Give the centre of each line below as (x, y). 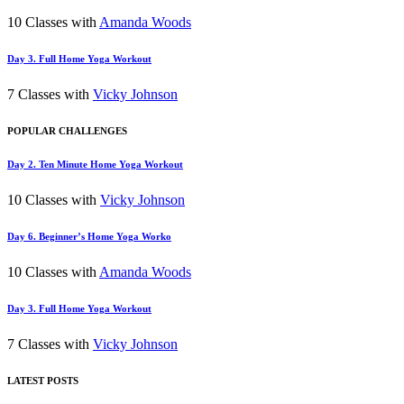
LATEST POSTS (43, 381)
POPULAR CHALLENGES (67, 131)
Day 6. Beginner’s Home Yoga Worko (89, 237)
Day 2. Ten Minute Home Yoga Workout (95, 165)
